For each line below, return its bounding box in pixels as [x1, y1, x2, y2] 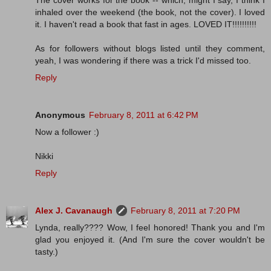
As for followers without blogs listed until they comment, [35, 44, 265, 54]
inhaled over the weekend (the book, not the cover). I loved [35, 7, 265, 18]
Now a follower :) [35, 127, 99, 137]
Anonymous [35, 110, 85, 120]
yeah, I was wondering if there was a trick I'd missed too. [35, 56, 251, 66]
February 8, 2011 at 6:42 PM [89, 110, 198, 120]
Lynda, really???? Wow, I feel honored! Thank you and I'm [35, 223, 265, 233]
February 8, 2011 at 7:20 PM [131, 206, 240, 216]
